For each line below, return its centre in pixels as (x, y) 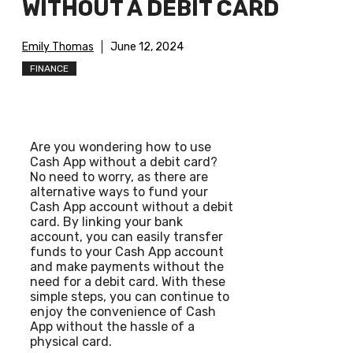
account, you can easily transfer (126, 237)
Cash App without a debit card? (124, 162)
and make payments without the (127, 267)
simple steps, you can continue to (130, 297)
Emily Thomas (58, 47)
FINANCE (49, 69)
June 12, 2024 (147, 47)
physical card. (71, 342)
